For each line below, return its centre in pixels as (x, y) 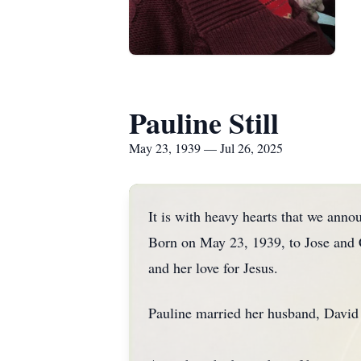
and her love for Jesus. (213, 268)
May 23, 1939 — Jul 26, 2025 (206, 148)
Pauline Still (204, 122)
